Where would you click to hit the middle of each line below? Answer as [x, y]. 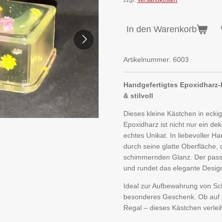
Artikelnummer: [147, 60]
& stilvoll [138, 96]
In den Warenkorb [162, 29]
